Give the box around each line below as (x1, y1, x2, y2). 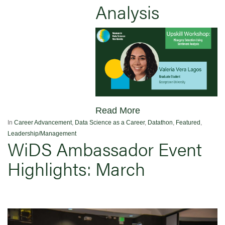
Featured (176, 119, 200, 126)
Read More (95, 105, 140, 116)
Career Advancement (14, 119, 72, 126)
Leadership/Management (8, 130, 76, 137)
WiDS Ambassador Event (8, 135, 202, 162)
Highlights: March (8, 155, 145, 181)
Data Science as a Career (75, 119, 145, 126)
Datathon (148, 119, 173, 126)
